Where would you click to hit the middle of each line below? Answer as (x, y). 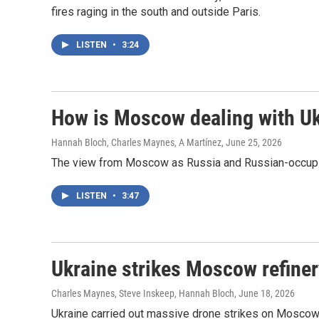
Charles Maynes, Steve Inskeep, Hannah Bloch (143, 293)
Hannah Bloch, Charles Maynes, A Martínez (136, 142)
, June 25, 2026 (252, 142)
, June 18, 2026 (265, 293)
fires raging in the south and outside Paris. (156, 12)
